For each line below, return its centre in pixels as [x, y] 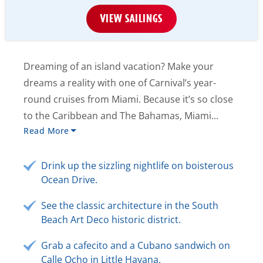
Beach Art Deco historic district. [111, 220]
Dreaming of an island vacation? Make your [119, 67]
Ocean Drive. [69, 180]
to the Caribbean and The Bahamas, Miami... [121, 116]
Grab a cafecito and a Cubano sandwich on [136, 246]
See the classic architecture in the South [130, 206]
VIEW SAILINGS [131, 19]
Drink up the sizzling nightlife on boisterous [137, 166]
